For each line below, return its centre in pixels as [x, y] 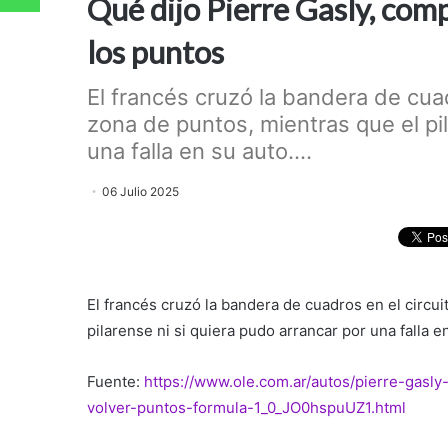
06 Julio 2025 [140, 191]
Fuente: [115, 381]
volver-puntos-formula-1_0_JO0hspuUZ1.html [246, 407]
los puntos [155, 52]
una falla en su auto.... [199, 151]
